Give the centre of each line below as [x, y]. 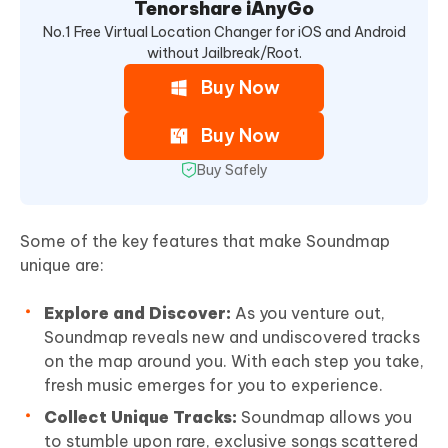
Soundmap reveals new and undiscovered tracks [232, 336]
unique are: [62, 264]
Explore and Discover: [137, 312]
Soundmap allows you [326, 416]
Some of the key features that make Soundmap [205, 240]
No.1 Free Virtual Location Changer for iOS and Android [224, 31]
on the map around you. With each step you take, [234, 360]
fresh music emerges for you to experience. [213, 384]
